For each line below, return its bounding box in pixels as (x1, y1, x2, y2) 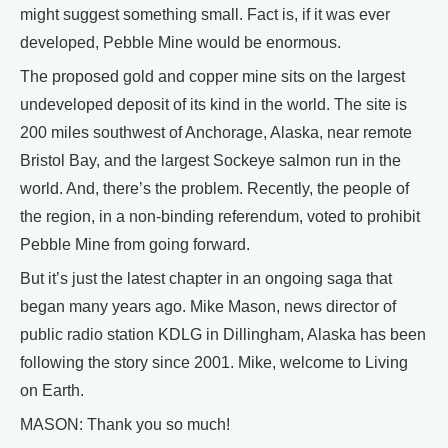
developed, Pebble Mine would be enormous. (20, 34, 341, 51)
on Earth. (20, 382, 84, 399)
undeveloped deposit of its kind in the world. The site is (20, 96, 407, 113)
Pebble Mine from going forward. (20, 236, 250, 253)
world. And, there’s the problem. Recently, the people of (20, 180, 409, 197)
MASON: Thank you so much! (20, 416, 230, 433)
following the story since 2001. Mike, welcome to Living (20, 354, 408, 371)
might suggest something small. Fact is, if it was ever (20, 6, 390, 23)
